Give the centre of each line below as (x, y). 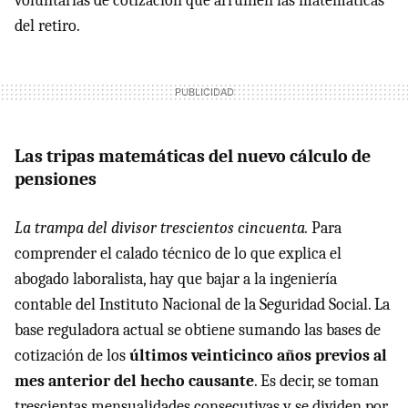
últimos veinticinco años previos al (258, 356)
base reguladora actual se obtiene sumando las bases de (198, 331)
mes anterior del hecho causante (134, 382)
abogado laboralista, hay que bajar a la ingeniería (176, 280)
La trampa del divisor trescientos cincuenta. (161, 229)
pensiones (56, 179)
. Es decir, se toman (316, 382)
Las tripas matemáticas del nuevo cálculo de (193, 157)
